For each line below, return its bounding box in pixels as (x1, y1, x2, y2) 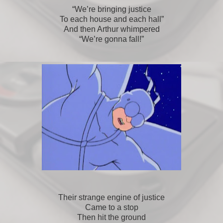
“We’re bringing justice (72, 4, 151, 13)
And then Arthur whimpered (63, 24, 160, 33)
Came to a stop (85, 203, 138, 212)
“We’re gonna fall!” (79, 34, 144, 43)
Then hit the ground (77, 213, 146, 222)
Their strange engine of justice (58, 193, 165, 202)
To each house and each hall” (59, 14, 164, 23)
